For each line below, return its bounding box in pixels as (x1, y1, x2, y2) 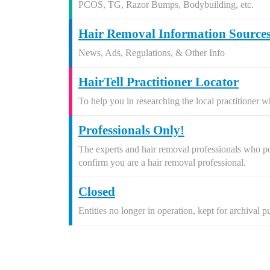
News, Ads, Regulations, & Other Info (78, 48, 225, 58)
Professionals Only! (78, 123, 184, 137)
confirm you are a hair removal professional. (78, 157, 246, 168)
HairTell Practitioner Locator (78, 75, 239, 89)
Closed (78, 184, 115, 199)
